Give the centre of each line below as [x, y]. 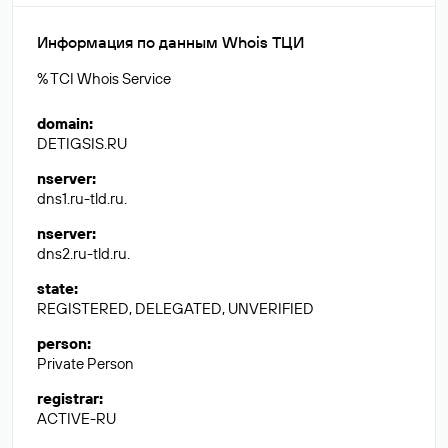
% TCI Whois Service [104, 78]
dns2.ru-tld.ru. [83, 253]
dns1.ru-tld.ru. [82, 198]
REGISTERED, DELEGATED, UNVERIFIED [175, 308]
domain [63, 123]
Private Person [85, 363]
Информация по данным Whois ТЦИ [170, 42]
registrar [68, 398]
